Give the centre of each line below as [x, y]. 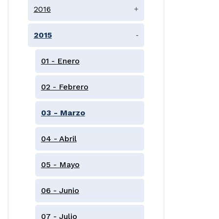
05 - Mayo [60, 164]
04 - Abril [59, 138]
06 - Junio [60, 190]
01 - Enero [60, 61]
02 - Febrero [65, 87]
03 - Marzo [63, 112]
